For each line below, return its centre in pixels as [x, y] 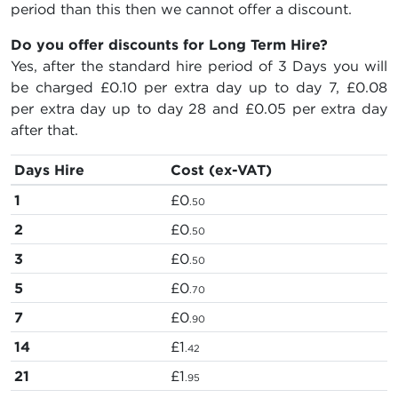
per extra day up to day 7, [242, 88]
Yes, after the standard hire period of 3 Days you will [199, 66]
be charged [56, 88]
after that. [44, 130]
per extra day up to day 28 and [128, 109]
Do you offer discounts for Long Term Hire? [169, 45]
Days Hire [49, 170]
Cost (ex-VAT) [221, 170]
